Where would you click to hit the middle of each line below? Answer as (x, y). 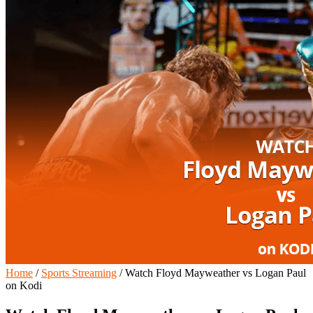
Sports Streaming (79, 272)
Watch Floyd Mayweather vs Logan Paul (214, 272)
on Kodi (24, 285)
